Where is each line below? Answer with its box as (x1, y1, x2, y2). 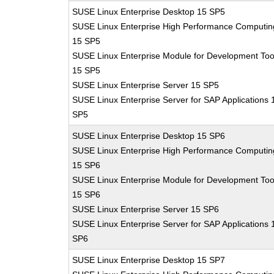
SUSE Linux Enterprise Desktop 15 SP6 (72, 131, 226, 141)
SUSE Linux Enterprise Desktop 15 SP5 (72, 7, 226, 17)
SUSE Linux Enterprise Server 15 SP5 (72, 80, 220, 90)
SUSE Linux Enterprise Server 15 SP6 (72, 204, 220, 214)
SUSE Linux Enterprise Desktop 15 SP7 (72, 255, 226, 265)
